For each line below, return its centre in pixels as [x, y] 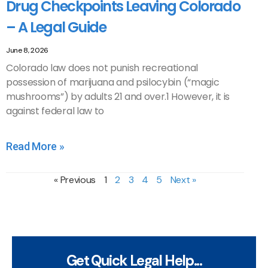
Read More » [35, 146]
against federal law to [55, 111]
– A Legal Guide [56, 27]
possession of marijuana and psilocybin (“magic [113, 82]
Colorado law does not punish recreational [102, 68]
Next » [183, 180]
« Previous [75, 180]
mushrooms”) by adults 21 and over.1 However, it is [118, 97]
